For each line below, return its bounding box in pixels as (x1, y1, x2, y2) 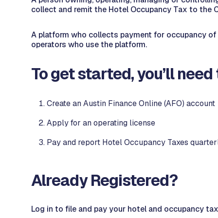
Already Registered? (31, 170, 181, 190)
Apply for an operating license (47, 118, 155, 128)
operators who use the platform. (31, 39, 147, 50)
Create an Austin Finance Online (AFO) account (47, 98, 215, 109)
